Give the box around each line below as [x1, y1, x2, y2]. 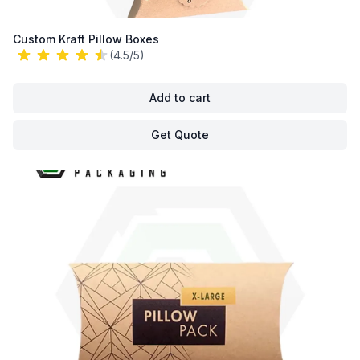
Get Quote [151, 128, 209, 141]
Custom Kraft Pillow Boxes [13, 32, 159, 46]
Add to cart [149, 91, 211, 104]
